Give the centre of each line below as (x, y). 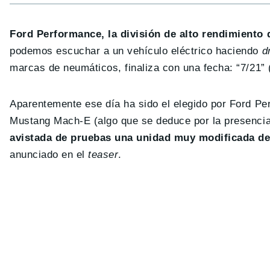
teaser (103, 155)
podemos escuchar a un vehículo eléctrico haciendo (136, 51)
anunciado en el (49, 155)
